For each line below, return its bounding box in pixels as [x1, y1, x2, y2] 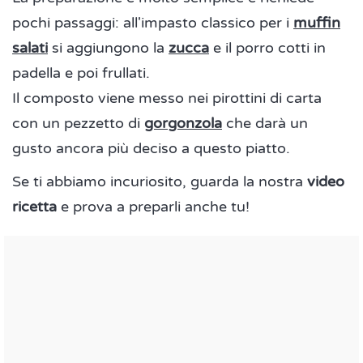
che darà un [222, 114, 308, 132]
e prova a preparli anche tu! [57, 198, 250, 216]
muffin [293, 14, 340, 32]
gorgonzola [144, 114, 222, 132]
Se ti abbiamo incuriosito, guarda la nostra [12, 173, 307, 190]
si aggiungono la [48, 39, 169, 57]
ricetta [12, 198, 57, 216]
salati [12, 39, 48, 57]
